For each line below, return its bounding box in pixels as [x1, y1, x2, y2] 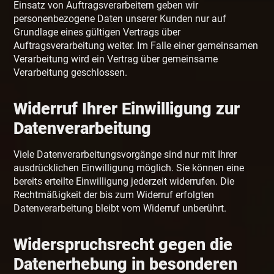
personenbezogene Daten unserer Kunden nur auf [13, 13, 227, 25]
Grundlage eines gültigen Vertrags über [13, 26, 181, 39]
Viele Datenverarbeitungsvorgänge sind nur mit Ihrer [13, 149, 237, 161]
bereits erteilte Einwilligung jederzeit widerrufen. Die [13, 176, 235, 188]
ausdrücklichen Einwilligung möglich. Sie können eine [13, 162, 245, 174]
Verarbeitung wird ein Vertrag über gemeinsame [13, 53, 218, 65]
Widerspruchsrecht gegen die [13, 235, 233, 255]
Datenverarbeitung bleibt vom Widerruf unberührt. [13, 202, 227, 215]
